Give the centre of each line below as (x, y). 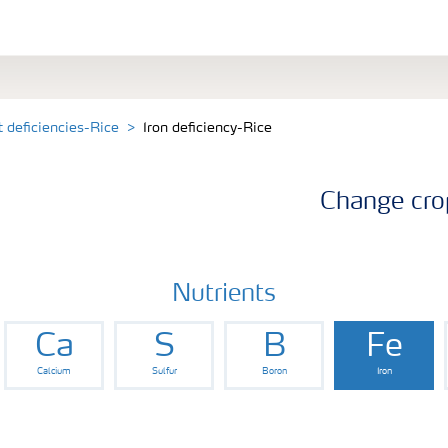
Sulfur (164, 371)
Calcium (54, 371)
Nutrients (224, 294)
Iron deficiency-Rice (207, 128)
